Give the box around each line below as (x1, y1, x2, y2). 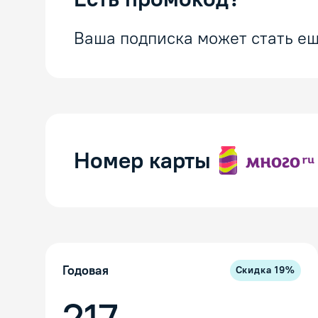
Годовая (62, 263, 109, 279)
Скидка (235, 264, 275, 277)
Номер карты (74, 147, 211, 175)
